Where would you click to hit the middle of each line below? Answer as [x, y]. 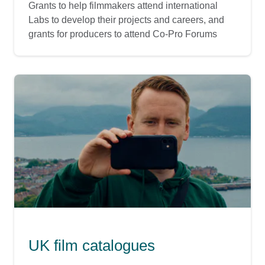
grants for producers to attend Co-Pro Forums [123, 34]
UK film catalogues [92, 246]
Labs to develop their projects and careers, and [126, 20]
